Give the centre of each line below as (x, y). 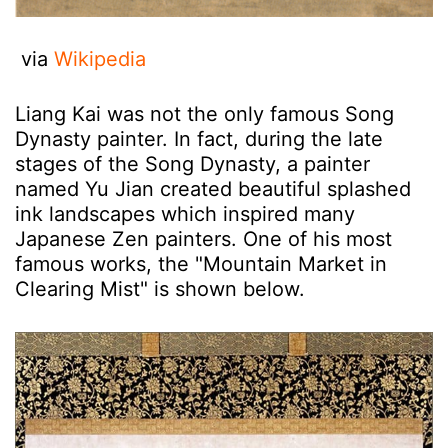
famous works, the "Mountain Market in (201, 264)
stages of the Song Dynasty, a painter (192, 164)
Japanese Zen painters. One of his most (203, 239)
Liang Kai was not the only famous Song (204, 114)
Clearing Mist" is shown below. (160, 289)
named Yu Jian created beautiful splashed (213, 189)
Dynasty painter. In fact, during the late (199, 139)
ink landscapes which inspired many (185, 214)
